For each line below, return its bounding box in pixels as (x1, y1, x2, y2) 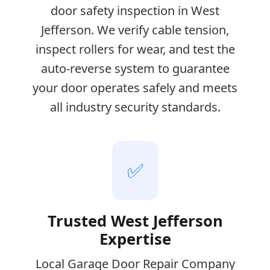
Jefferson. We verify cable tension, (41, 21, 229, 38)
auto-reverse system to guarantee (40, 60, 230, 77)
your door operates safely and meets (33, 79, 237, 96)
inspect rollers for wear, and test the (35, 40, 235, 57)
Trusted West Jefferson (47, 210, 223, 231)
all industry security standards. (49, 98, 221, 115)
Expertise (99, 228, 171, 250)
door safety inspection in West (51, 2, 219, 19)
